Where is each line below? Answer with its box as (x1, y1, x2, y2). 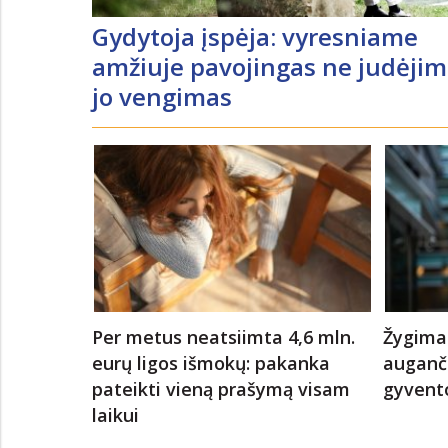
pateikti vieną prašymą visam (92, 376, 350, 401)
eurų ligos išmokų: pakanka (92, 350, 330, 375)
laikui (92, 402, 139, 427)
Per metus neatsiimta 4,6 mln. (92, 324, 355, 349)
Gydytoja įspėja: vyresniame (92, 19, 418, 53)
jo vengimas (92, 79, 232, 113)
